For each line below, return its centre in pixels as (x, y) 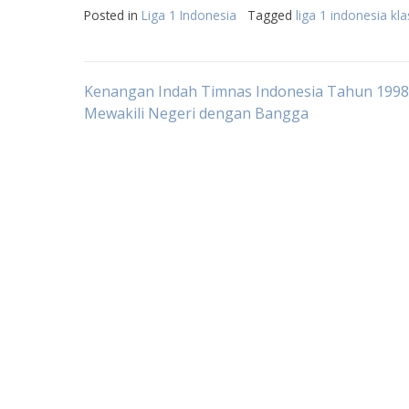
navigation (166, 147)
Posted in (113, 15)
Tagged (272, 15)
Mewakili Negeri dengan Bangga (196, 113)
